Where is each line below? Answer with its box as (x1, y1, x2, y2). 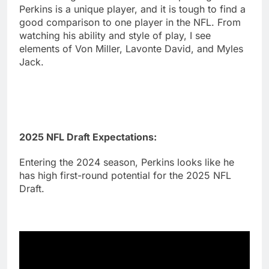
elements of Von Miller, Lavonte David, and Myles (19, 43, 243, 55)
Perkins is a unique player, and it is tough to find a (19, 3, 246, 16)
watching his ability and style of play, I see (19, 29, 211, 42)
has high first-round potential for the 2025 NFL (19, 169, 231, 181)
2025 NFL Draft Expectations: (19, 130, 157, 143)
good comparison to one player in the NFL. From (19, 16, 241, 29)
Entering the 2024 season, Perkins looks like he (19, 156, 234, 168)
